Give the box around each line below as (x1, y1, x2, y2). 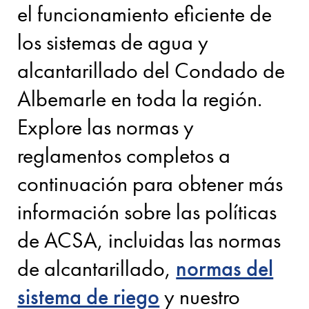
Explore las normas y (17, 113, 195, 142)
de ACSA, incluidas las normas (17, 226, 281, 255)
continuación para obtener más (17, 170, 283, 199)
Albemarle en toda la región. (17, 85, 263, 114)
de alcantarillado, (17, 255, 177, 283)
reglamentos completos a (17, 141, 231, 170)
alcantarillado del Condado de (17, 57, 286, 86)
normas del (176, 255, 274, 283)
